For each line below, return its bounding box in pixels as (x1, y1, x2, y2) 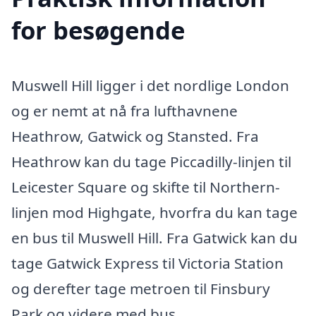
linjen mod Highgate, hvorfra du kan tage (11, 202, 298, 223)
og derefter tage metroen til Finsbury (11, 279, 270, 299)
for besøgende (11, 13, 185, 47)
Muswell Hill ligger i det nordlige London (11, 75, 289, 96)
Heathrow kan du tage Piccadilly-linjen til (11, 152, 291, 172)
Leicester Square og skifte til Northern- (11, 177, 280, 197)
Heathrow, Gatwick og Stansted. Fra (11, 126, 259, 147)
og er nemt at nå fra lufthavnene (11, 101, 238, 121)
